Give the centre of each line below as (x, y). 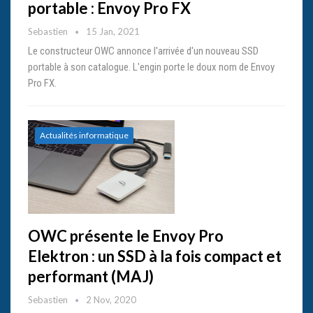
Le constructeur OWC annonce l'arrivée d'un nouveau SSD (143, 51)
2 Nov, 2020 (111, 300)
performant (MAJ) (91, 277)
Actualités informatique (84, 136)
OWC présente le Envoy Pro (126, 236)
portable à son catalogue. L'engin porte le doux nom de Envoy (151, 67)
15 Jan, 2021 (113, 32)
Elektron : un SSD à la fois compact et (155, 256)
